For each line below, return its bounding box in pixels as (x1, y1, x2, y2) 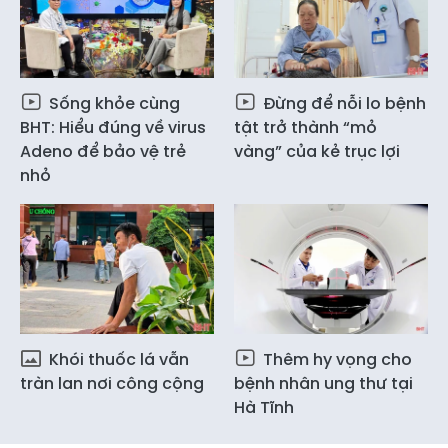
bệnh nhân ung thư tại (234, 371, 413, 395)
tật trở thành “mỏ (234, 116, 377, 140)
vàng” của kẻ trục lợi (234, 140, 400, 164)
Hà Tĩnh (234, 395, 294, 419)
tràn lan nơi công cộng (20, 371, 204, 395)
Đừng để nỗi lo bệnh (259, 92, 426, 116)
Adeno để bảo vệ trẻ (20, 140, 186, 164)
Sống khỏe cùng (45, 92, 180, 116)
